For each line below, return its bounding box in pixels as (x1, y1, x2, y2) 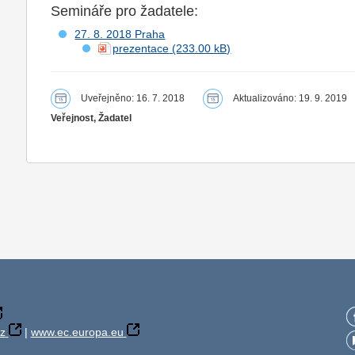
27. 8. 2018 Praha (74, 28, 166, 41)
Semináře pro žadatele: (51, 3, 199, 20)
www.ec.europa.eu (30, 326, 124, 339)
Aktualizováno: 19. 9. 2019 (233, 93, 348, 105)
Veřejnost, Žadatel (51, 113, 132, 124)
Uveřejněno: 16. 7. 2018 (81, 93, 185, 105)
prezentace (113, 42, 170, 55)
